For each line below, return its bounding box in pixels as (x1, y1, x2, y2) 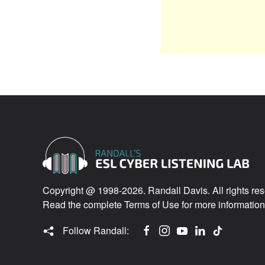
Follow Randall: (60, 223, 129, 237)
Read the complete (43, 197, 124, 211)
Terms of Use (124, 197, 179, 211)
